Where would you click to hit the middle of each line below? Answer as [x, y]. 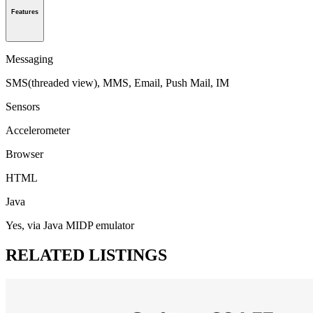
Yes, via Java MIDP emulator [70, 226]
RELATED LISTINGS [86, 255]
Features [25, 12]
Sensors [23, 107]
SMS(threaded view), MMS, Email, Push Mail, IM [117, 83]
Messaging [29, 59]
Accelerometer [38, 131]
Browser [24, 154]
